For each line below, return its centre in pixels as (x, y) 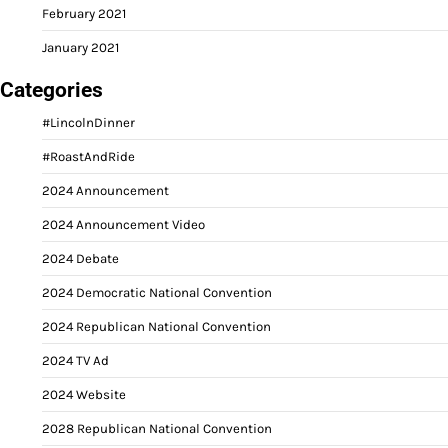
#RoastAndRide (88, 156)
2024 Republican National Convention (156, 326)
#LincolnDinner (88, 122)
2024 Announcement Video (123, 224)
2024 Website (84, 394)
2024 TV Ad (75, 360)
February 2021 (84, 13)
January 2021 (80, 47)
